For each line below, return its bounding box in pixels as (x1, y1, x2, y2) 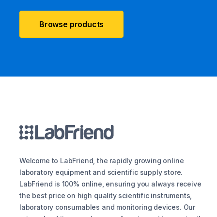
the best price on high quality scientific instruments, (19, 191, 192, 200)
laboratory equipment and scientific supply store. (19, 168, 183, 176)
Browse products (39, 19, 104, 29)
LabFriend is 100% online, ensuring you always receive (19, 180, 201, 188)
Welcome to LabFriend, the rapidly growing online (19, 156, 184, 165)
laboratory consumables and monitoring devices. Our (19, 203, 196, 211)
